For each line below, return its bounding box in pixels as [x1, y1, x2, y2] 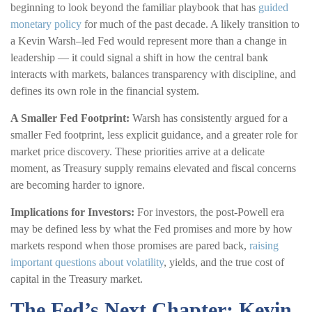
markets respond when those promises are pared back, [10, 239, 247, 251]
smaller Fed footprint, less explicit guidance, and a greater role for [10, 128, 297, 141]
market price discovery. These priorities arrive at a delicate [10, 145, 265, 157]
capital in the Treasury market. [10, 272, 143, 285]
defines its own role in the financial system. [10, 84, 199, 97]
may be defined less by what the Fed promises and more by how [10, 222, 292, 235]
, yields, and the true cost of [164, 256, 284, 268]
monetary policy [10, 17, 81, 30]
